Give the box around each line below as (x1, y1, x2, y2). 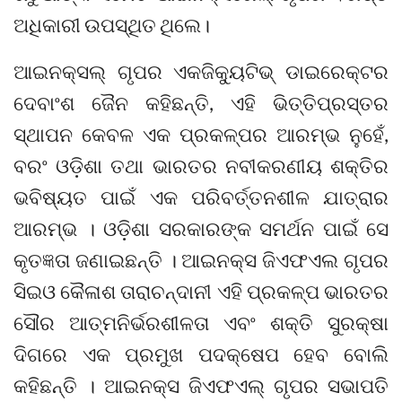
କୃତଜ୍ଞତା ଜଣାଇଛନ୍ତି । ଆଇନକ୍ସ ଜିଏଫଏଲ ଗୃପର (13, 248, 389, 273)
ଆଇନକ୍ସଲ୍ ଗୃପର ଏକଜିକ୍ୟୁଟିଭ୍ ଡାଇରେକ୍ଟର (13, 59, 389, 84)
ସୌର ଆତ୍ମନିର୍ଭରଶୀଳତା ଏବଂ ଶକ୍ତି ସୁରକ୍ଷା (13, 310, 389, 336)
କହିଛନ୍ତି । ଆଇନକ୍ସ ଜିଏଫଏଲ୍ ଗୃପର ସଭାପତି (13, 373, 389, 398)
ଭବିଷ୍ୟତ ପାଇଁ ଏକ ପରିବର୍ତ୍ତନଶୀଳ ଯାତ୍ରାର (13, 185, 389, 210)
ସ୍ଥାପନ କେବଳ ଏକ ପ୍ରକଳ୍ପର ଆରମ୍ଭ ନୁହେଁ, (13, 122, 389, 147)
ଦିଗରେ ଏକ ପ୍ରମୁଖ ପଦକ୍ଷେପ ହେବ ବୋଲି (13, 342, 389, 367)
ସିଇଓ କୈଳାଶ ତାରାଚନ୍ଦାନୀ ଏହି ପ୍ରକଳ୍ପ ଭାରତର (13, 279, 389, 304)
